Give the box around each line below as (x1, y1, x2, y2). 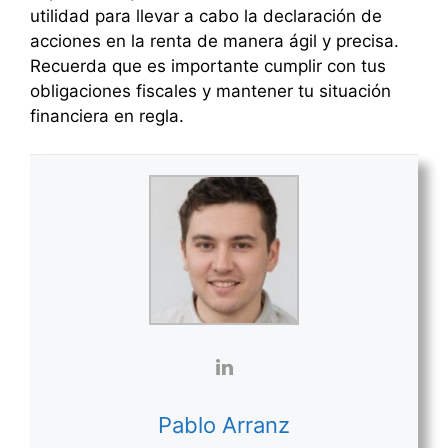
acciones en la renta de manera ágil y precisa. (30, 30, 399, 51)
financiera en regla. (30, 105, 184, 126)
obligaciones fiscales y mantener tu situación (30, 80, 391, 101)
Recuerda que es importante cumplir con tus (30, 55, 386, 76)
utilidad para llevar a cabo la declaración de (30, 5, 382, 26)
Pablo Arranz (158, 412, 290, 439)
